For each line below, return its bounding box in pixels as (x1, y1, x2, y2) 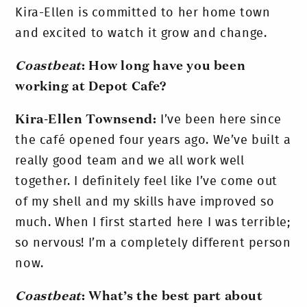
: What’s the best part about (81, 290, 263, 303)
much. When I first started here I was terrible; (15, 216, 291, 229)
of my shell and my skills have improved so (15, 195, 275, 208)
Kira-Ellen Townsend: (15, 113, 157, 126)
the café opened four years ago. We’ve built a (15, 134, 291, 147)
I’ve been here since (156, 113, 282, 126)
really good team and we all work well (15, 154, 245, 167)
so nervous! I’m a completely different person (15, 236, 291, 249)
